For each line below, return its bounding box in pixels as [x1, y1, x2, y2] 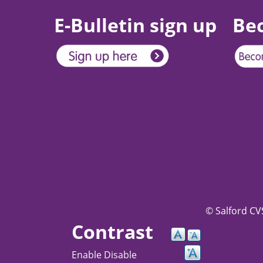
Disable [104, 248, 137, 262]
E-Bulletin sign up [53, 12, 217, 38]
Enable [72, 248, 104, 262]
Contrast [72, 219, 153, 245]
